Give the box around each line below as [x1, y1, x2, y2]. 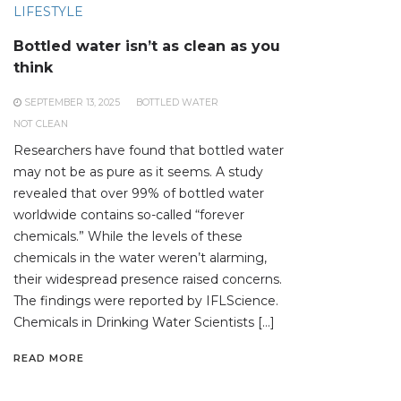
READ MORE [13, 352, 84, 365]
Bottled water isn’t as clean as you [13, 38, 280, 55]
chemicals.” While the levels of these [13, 228, 243, 245]
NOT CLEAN [13, 118, 68, 131]
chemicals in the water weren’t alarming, [13, 250, 267, 267]
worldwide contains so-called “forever [13, 207, 244, 224]
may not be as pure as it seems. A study [13, 164, 263, 181]
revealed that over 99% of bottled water [13, 185, 264, 202]
